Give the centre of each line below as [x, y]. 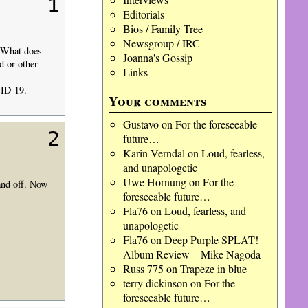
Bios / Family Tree [163, 29]
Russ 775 [143, 268]
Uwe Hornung [154, 182]
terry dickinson [155, 283]
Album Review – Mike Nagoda [191, 254]
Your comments [158, 101]
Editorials [143, 14]
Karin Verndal [154, 153]
